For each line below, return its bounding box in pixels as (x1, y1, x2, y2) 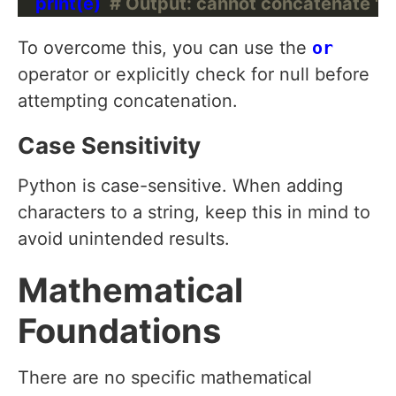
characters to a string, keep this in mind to (18, 202, 370, 224)
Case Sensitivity (18, 132, 201, 160)
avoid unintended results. (18, 228, 230, 250)
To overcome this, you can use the (18, 37, 312, 59)
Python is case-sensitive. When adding (18, 175, 343, 197)
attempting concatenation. (18, 90, 238, 112)
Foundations (18, 310, 221, 352)
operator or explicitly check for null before (18, 64, 369, 86)
